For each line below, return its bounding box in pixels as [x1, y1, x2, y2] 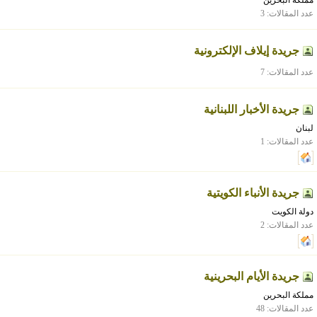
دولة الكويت [272, 207, 313, 217]
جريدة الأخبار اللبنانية [204, 103, 299, 115]
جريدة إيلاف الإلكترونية [194, 45, 299, 57]
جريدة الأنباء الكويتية [207, 187, 299, 199]
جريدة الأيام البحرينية [204, 270, 299, 282]
